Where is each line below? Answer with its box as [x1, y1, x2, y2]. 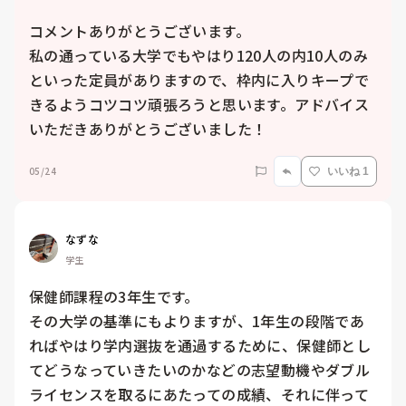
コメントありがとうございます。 [29, 20, 250, 43]
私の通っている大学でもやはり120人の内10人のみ [29, 44, 368, 67]
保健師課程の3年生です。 [29, 285, 199, 308]
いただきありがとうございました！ [29, 118, 267, 140]
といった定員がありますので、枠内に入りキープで [29, 69, 370, 92]
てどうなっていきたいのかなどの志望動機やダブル [29, 359, 371, 382]
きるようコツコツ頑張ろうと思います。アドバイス [29, 93, 370, 116]
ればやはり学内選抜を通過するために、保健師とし [29, 334, 372, 357]
